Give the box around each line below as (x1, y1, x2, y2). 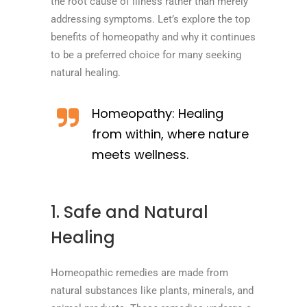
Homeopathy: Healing (92, 104, 223, 122)
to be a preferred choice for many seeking (51, 48, 241, 61)
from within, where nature (92, 125, 249, 143)
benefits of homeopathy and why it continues (51, 30, 256, 43)
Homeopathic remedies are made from (51, 266, 228, 279)
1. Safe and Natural (51, 200, 208, 223)
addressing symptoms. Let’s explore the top (51, 12, 250, 25)
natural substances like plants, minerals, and (51, 284, 254, 297)
